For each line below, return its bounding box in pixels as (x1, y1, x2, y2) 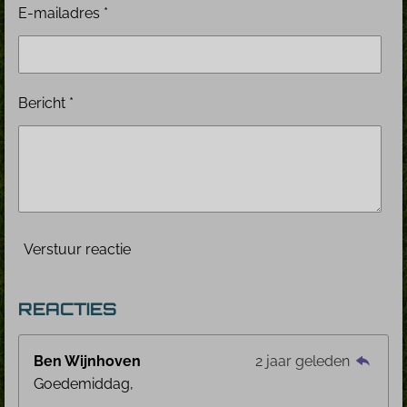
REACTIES (18, 297, 117, 320)
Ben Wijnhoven (34, 352, 141, 370)
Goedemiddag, (34, 374, 134, 392)
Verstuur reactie (24, 241, 131, 259)
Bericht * (18, 94, 74, 112)
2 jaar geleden (254, 352, 353, 370)
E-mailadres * (18, 4, 108, 22)
